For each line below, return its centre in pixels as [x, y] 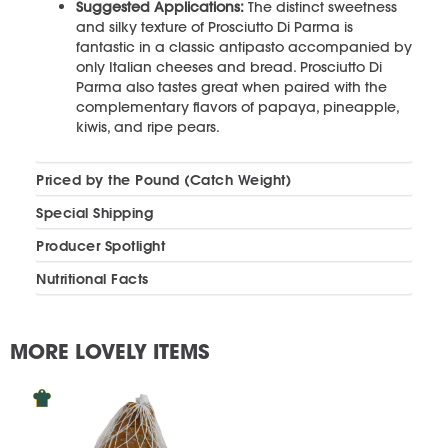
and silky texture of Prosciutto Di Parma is [214, 26]
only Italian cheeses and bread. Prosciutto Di [229, 66]
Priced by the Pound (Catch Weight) [163, 179]
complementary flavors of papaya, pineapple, [237, 106]
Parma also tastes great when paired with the [231, 86]
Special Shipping [94, 212]
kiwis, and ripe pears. [148, 126]
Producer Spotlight [100, 245]
